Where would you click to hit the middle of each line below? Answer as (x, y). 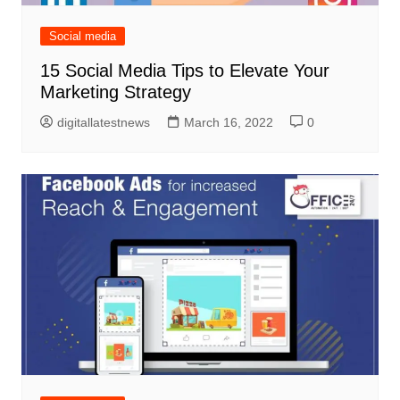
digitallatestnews (103, 123)
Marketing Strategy (115, 92)
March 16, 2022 (228, 123)
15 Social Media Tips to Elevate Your (184, 71)
